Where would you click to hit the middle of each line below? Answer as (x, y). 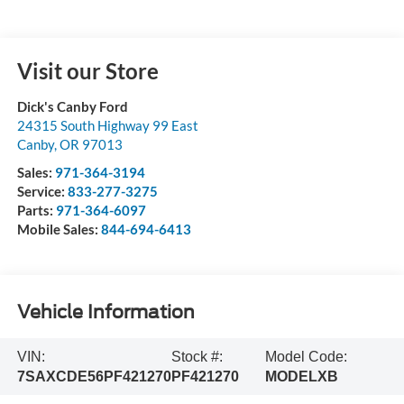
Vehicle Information (106, 312)
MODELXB (302, 376)
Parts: (36, 211)
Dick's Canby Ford (72, 107)
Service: (42, 192)
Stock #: (197, 356)
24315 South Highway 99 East (107, 126)
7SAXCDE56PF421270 (94, 376)
